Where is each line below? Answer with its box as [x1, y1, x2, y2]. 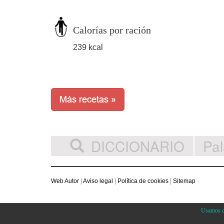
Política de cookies [117, 177, 168, 184]
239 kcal [73, 42, 103, 51]
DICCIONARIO [91, 135, 184, 156]
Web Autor [51, 177, 79, 184]
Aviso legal [83, 177, 113, 184]
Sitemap [173, 177, 195, 184]
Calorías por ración [73, 24, 151, 35]
